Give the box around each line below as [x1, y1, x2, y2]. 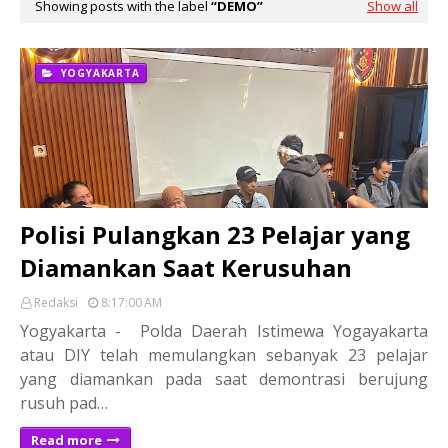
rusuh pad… [20, 391, 108, 414]
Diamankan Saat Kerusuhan [20, 250, 352, 284]
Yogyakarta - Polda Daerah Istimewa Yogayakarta [20, 319, 428, 342]
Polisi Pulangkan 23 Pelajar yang [20, 217, 410, 251]
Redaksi [34, 293, 78, 311]
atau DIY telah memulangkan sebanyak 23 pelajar [20, 343, 428, 366]
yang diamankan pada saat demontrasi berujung [20, 367, 428, 390]
